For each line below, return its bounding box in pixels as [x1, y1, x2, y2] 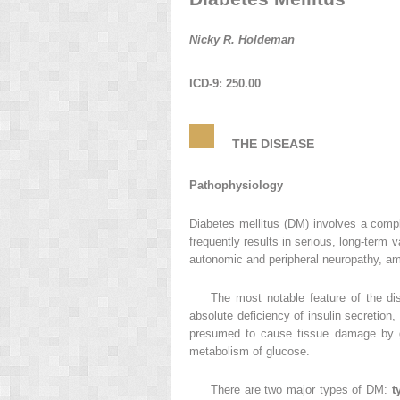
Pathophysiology [189, 179, 283, 193]
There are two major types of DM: [211, 383, 392, 397]
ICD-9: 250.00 [189, 76, 261, 90]
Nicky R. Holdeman [189, 32, 295, 46]
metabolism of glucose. [189, 345, 310, 359]
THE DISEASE [214, 136, 314, 151]
